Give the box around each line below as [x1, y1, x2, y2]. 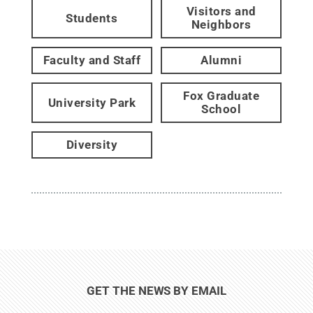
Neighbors [191, 17, 252, 31]
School [201, 102, 242, 116]
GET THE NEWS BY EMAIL [87, 284, 226, 298]
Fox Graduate [183, 89, 260, 103]
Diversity [66, 138, 118, 152]
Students [66, 10, 118, 25]
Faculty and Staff [43, 53, 141, 67]
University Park [48, 95, 136, 110]
